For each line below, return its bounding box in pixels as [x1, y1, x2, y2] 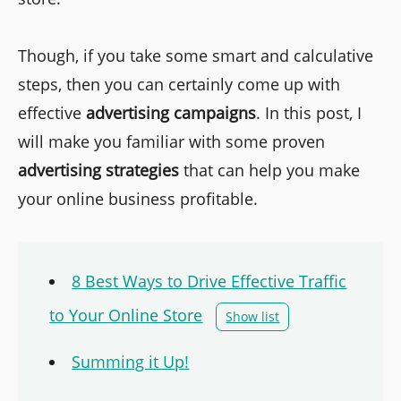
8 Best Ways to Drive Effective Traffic [72, 270, 347, 293]
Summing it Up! [72, 351, 190, 373]
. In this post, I [256, 102, 362, 124]
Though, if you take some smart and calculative [18, 45, 373, 67]
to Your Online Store [49, 304, 203, 327]
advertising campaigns [86, 102, 256, 124]
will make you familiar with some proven [18, 131, 325, 153]
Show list [226, 308, 280, 326]
